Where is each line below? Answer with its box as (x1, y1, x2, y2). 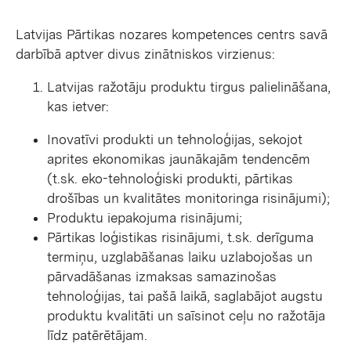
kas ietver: (47, 98, 109, 114)
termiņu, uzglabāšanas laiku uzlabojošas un (47, 248, 313, 265)
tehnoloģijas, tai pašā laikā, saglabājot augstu (47, 288, 323, 304)
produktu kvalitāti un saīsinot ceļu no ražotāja (47, 307, 325, 324)
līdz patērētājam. (47, 327, 147, 343)
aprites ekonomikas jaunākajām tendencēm (47, 150, 310, 167)
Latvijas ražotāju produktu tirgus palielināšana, (47, 78, 331, 95)
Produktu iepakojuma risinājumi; (47, 209, 242, 226)
